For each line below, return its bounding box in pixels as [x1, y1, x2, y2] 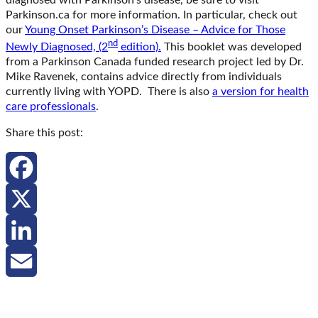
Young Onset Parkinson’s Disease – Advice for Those [25, 23, 285, 35]
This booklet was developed [161, 40, 302, 53]
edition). [118, 40, 161, 53]
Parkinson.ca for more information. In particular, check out [6, 9, 297, 21]
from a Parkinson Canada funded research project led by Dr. [6, 55, 304, 67]
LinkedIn [6, 255, 48, 267]
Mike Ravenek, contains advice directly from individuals [6, 70, 282, 82]
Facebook [6, 192, 53, 204]
